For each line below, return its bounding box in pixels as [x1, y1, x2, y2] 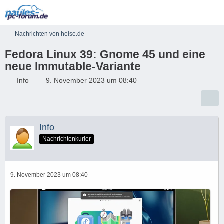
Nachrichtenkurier [42, 135, 91, 142]
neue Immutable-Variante [5, 60, 141, 73]
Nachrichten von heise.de [15, 30, 84, 37]
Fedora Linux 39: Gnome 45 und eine [5, 48, 205, 61]
